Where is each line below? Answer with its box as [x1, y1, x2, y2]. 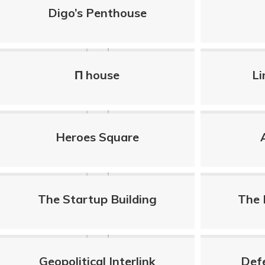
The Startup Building [37, 192, 157, 206]
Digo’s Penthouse [47, 5, 147, 20]
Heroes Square [55, 130, 139, 144]
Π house [75, 67, 120, 82]
